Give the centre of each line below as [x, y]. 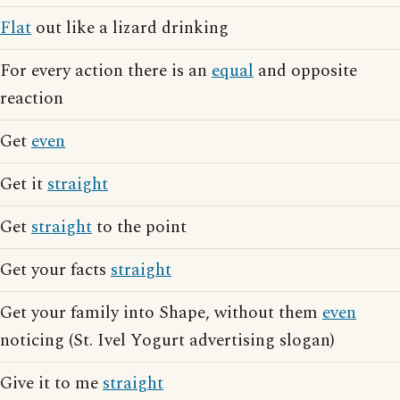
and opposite [305, 71]
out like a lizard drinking [130, 28]
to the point [139, 227]
